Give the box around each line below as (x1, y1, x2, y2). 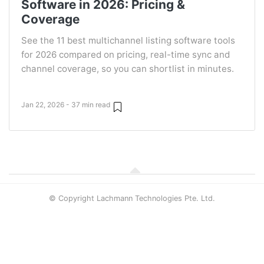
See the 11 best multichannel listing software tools (21, 35, 235, 46)
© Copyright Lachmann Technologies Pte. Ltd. (49, 194, 215, 203)
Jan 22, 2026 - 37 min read (21, 100, 110, 109)
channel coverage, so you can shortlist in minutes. (21, 63, 234, 74)
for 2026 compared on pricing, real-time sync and (21, 49, 230, 60)
